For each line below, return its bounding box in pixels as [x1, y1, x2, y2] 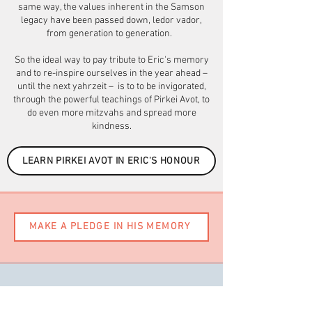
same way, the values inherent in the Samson [18, 1, 205, 13]
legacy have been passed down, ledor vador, [21, 15, 202, 26]
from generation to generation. [47, 28, 176, 40]
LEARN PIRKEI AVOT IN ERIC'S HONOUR [22, 155, 201, 167]
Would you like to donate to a [26, 289, 196, 306]
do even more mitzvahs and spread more [26, 107, 196, 119]
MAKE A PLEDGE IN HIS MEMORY [29, 221, 191, 233]
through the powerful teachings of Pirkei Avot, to [13, 94, 210, 106]
